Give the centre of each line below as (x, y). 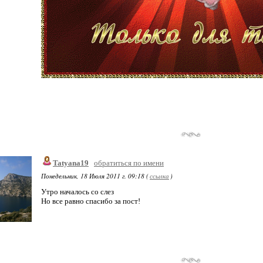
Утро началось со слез (77, 192)
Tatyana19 (71, 163)
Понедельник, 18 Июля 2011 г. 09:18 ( (95, 176)
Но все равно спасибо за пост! (91, 201)
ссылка (159, 176)
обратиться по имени (129, 163)
